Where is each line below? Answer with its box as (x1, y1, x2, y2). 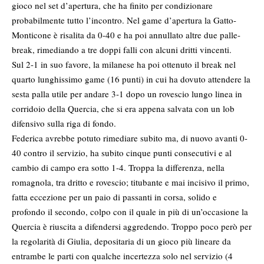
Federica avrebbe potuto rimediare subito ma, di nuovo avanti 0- (12, 132, 247, 144)
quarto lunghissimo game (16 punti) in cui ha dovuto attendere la (12, 73, 250, 85)
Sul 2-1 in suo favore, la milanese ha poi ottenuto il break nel (12, 58, 236, 71)
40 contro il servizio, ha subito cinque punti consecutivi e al (12, 147, 232, 159)
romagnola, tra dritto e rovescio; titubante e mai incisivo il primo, (12, 176, 249, 189)
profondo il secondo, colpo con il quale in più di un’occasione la (12, 206, 248, 218)
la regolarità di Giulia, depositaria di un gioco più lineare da (12, 235, 231, 247)
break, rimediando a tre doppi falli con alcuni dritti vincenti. (12, 44, 232, 56)
